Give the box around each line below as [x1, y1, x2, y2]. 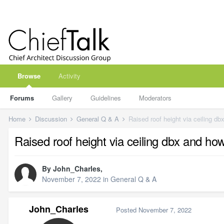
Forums [10, 93, 34, 102]
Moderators [139, 93, 171, 102]
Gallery [52, 93, 72, 102]
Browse [17, 71, 40, 80]
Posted [116, 204, 138, 214]
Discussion [35, 114, 69, 123]
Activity [58, 71, 80, 80]
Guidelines [90, 93, 121, 102]
